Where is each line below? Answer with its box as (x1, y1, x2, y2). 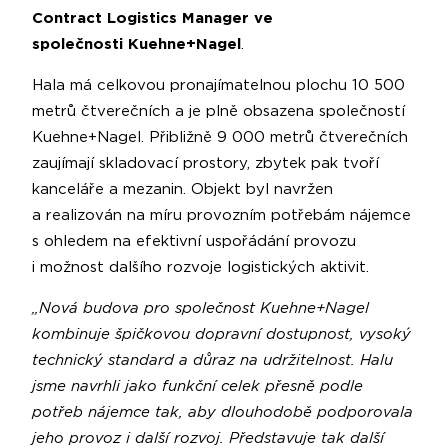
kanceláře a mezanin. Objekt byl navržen (32, 182, 333, 198)
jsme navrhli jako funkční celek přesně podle (32, 379, 363, 395)
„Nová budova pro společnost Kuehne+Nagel (32, 301, 369, 317)
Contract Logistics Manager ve (32, 11, 273, 27)
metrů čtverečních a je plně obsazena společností (32, 104, 405, 120)
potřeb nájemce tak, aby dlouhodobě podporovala (32, 405, 413, 421)
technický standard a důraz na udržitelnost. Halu (32, 353, 393, 369)
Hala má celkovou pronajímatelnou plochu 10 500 (32, 78, 405, 94)
